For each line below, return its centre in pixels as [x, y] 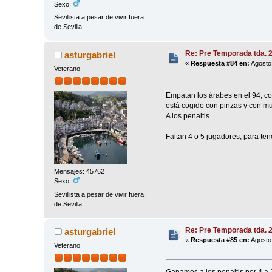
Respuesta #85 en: [220, 240]
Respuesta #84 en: [220, 63]
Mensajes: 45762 [80, 172]
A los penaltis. [188, 116]
